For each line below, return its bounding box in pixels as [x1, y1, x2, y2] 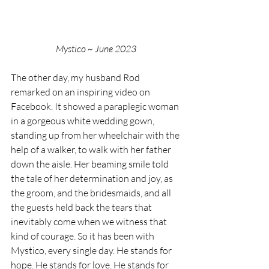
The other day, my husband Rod [11, 71, 142, 84]
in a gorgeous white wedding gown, [11, 115, 156, 127]
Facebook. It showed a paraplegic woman [11, 100, 181, 113]
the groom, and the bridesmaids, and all [11, 187, 173, 199]
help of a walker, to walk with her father [11, 144, 173, 156]
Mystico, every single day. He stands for [11, 244, 174, 257]
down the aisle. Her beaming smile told [11, 158, 171, 171]
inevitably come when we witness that [11, 216, 169, 228]
